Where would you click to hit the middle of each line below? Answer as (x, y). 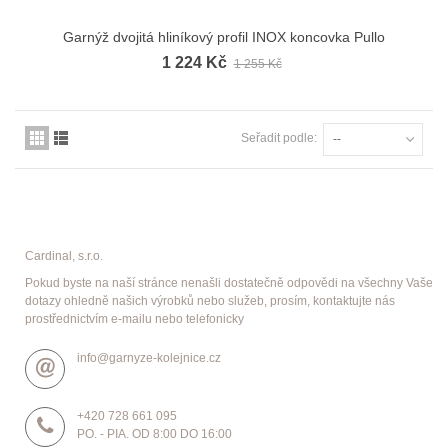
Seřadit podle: (279, 137)
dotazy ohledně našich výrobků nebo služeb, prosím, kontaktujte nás (210, 300)
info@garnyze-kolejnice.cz (149, 357)
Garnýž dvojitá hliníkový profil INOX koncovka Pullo (224, 36)
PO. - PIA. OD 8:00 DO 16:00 (154, 433)
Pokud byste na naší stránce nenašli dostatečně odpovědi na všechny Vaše (229, 282)
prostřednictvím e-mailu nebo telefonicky (134, 318)
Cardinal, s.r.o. (64, 255)
